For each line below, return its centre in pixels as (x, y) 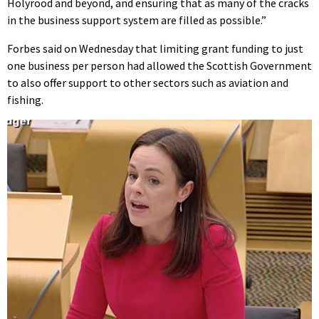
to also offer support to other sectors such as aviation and (148, 82)
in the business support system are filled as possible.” (137, 20)
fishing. (25, 99)
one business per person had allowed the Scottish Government (159, 65)
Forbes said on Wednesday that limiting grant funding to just (155, 48)
